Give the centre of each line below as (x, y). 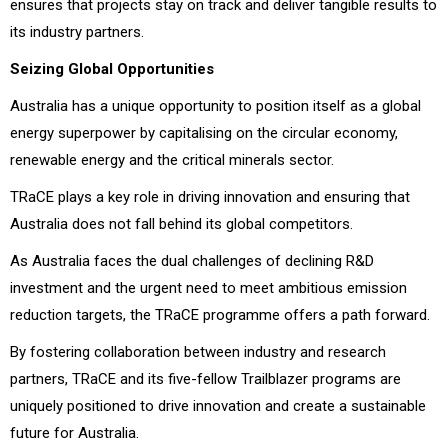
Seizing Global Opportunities (112, 68)
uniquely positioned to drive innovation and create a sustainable (218, 405)
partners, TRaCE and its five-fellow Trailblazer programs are (205, 378)
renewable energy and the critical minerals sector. (172, 159)
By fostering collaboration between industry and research (198, 351)
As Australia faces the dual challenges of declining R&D (192, 260)
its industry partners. (77, 31)
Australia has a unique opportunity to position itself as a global (215, 105)
